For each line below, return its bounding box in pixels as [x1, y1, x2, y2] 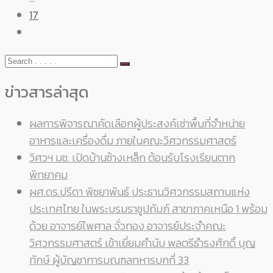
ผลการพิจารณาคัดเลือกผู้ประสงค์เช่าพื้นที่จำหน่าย [29, 115, 245, 132]
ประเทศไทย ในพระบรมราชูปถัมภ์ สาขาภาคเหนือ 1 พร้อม [29, 200, 268, 218]
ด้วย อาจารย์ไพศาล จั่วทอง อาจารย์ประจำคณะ [29, 218, 226, 235]
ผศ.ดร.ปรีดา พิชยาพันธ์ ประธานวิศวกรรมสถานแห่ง [29, 183, 250, 200]
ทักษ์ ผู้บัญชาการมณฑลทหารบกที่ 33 [29, 252, 189, 269]
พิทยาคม [29, 166, 68, 183]
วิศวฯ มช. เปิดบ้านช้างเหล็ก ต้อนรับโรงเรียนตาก [29, 149, 235, 166]
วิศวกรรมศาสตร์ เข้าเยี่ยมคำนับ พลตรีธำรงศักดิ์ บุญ [29, 235, 255, 252]
